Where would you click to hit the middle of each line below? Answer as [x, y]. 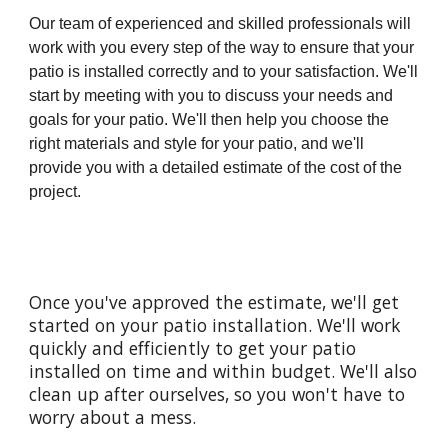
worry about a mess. [113, 417]
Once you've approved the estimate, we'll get [214, 302]
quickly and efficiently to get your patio [193, 348]
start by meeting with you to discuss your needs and [211, 95]
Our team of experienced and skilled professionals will [220, 23]
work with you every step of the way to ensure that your [222, 47]
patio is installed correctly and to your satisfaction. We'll [224, 71]
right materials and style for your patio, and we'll [197, 143]
